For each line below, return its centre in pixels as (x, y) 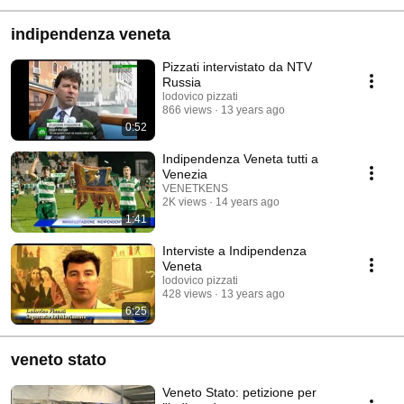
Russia (182, 82)
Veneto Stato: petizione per (239, 392)
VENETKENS (195, 188)
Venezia (185, 174)
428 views (187, 294)
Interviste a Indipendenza (234, 250)
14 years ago (248, 202)
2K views (184, 202)
